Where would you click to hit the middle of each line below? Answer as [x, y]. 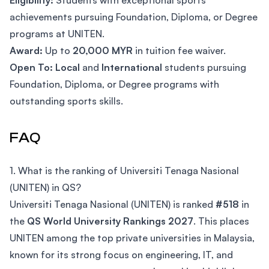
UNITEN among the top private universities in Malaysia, [132, 238]
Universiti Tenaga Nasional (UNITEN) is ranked [113, 204]
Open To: [31, 67]
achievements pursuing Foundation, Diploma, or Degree [134, 17]
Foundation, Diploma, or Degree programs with [114, 84]
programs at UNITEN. [57, 34]
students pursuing [204, 67]
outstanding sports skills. [66, 101]
